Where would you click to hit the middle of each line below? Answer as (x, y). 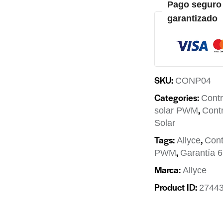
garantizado (193, 19)
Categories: (178, 97)
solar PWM (176, 110)
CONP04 (193, 80)
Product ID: (177, 187)
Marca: (169, 169)
